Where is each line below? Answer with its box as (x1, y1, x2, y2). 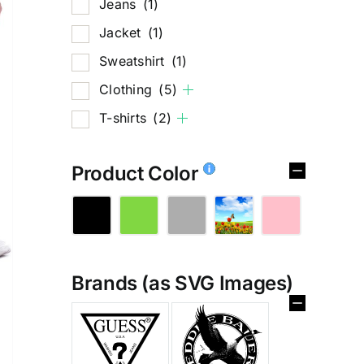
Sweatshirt (99, 52, 169, 69)
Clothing (99, 80, 157, 97)
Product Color (71, 161, 203, 185)
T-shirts (99, 109, 151, 126)
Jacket (99, 24, 145, 41)
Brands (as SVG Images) (71, 271, 294, 295)
